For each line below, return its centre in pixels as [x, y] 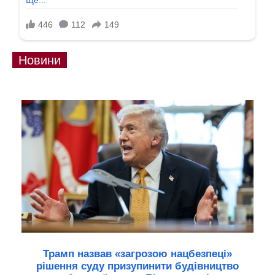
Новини [40, 60]
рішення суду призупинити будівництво [137, 266]
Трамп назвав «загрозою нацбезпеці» [137, 254]
